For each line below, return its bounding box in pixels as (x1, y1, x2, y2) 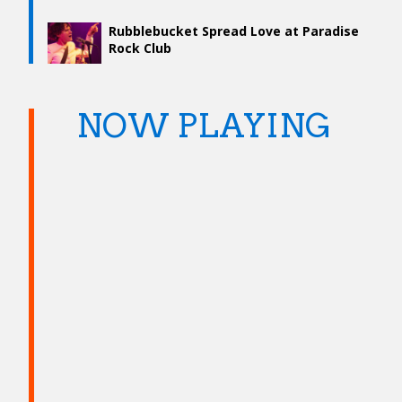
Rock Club (109, 39, 171, 57)
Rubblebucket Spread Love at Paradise (109, 22, 359, 40)
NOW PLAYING (76, 106, 331, 146)
